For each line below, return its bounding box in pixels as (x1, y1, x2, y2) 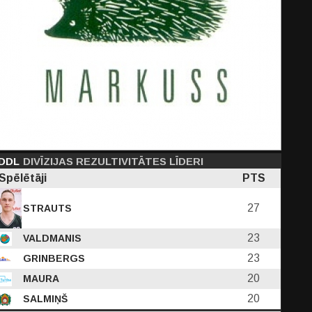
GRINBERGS (20, 253, 85, 264)
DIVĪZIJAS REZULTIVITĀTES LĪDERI (23, 155, 203, 167)
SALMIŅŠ (20, 293, 68, 304)
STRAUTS (20, 203, 72, 214)
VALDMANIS (20, 233, 81, 244)
